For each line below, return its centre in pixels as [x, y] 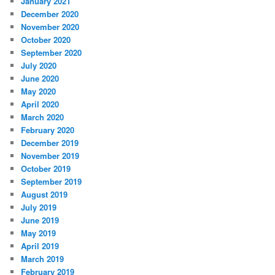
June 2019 [40, 220]
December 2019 [50, 143]
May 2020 [39, 91]
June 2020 [40, 79]
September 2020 [52, 53]
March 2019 [43, 259]
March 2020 [43, 117]
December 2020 [50, 14]
